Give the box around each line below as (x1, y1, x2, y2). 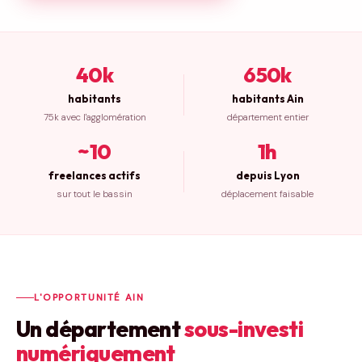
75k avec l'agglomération (43, 112, 146, 124)
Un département (16, 314, 184, 343)
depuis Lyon (235, 169, 300, 182)
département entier (226, 112, 309, 124)
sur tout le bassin (57, 188, 133, 200)
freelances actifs (48, 169, 141, 182)
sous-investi (183, 314, 304, 343)
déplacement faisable (221, 188, 314, 200)
